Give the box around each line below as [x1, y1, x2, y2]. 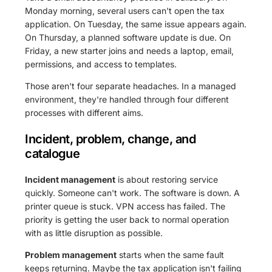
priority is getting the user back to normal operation [25, 214, 229, 225]
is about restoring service [115, 174, 219, 185]
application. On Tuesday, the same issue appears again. [25, 19, 247, 30]
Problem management [25, 250, 117, 260]
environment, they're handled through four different [25, 94, 229, 105]
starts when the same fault [117, 250, 225, 260]
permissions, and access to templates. [25, 59, 177, 70]
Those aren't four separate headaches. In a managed [25, 81, 237, 92]
